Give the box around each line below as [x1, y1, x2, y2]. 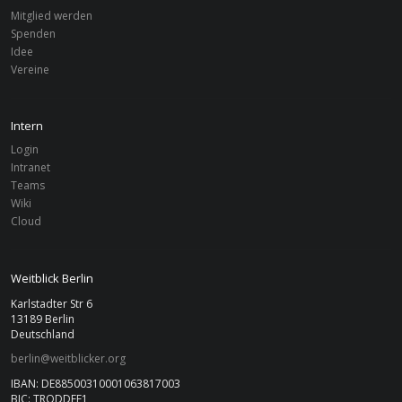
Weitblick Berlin [11, 269, 93, 286]
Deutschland [11, 326, 74, 342]
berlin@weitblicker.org [11, 350, 126, 366]
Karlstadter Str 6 [11, 295, 92, 311]
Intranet [11, 160, 50, 176]
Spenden [11, 26, 56, 42]
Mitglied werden [11, 8, 92, 24]
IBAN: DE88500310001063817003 [11, 375, 180, 391]
